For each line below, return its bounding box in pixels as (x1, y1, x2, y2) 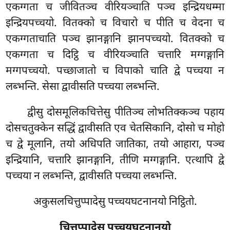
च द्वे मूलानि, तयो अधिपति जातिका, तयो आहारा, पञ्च (6, 138, 224, 152)
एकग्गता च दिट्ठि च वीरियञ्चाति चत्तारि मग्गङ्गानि (6, 48, 224, 63)
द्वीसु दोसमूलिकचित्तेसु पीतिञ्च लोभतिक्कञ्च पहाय (27, 106, 224, 121)
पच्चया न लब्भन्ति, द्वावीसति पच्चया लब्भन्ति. (6, 169, 178, 184)
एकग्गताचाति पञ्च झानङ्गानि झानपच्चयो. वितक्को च (6, 32, 224, 47)
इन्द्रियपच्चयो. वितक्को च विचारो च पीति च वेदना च (6, 16, 224, 31)
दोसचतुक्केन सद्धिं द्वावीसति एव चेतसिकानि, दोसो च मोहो (6, 122, 224, 137)
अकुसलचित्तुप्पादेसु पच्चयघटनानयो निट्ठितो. (33, 195, 197, 210)
